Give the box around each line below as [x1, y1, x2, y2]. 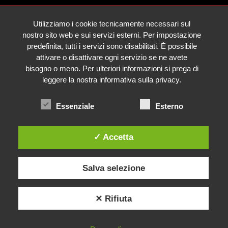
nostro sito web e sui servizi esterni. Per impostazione [22, 30, 202, 39]
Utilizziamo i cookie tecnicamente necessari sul [33, 19, 191, 28]
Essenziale [55, 101, 94, 110]
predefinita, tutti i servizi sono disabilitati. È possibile [26, 41, 197, 50]
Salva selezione [82, 163, 145, 173]
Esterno [155, 101, 183, 110]
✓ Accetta [94, 132, 134, 142]
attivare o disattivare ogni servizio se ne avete [36, 52, 188, 62]
